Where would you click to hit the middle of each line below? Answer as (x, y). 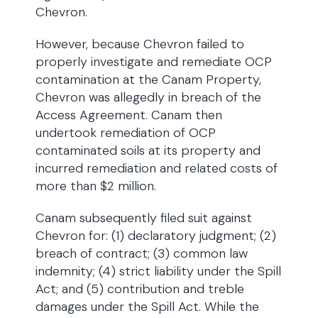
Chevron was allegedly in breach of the (148, 97)
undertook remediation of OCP (126, 133)
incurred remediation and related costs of (157, 168)
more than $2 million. (96, 186)
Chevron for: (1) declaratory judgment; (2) (156, 236)
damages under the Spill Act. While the (147, 307)
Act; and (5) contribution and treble (140, 289)
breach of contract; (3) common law (142, 253)
